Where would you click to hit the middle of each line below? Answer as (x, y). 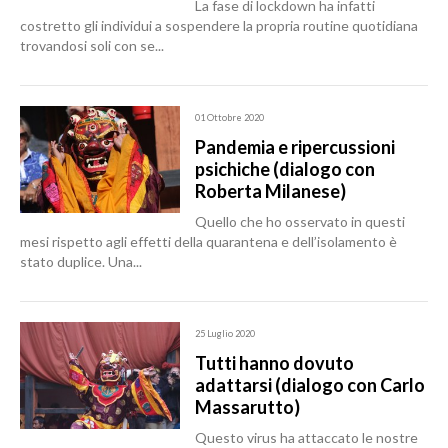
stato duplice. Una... (81, 261)
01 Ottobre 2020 (229, 117)
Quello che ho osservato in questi (300, 221)
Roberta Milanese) (270, 191)
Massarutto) (247, 407)
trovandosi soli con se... (92, 45)
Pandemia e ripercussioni (295, 147)
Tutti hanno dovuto (274, 363)
